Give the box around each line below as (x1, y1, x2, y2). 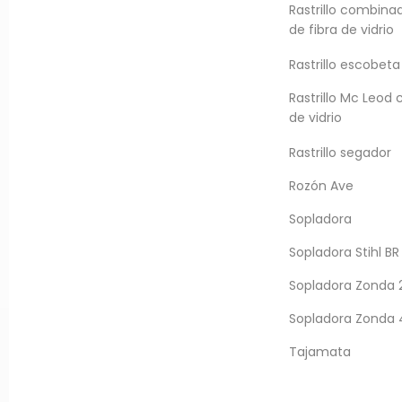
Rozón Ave (289, 177, 354, 195)
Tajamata (289, 343, 352, 361)
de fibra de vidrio (289, 21, 395, 41)
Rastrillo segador (289, 144, 392, 162)
